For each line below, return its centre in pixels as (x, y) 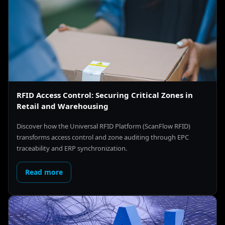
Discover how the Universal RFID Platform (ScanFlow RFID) (103, 126)
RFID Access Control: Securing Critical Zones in (105, 95)
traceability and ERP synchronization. (72, 148)
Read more (44, 172)
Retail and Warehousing (63, 106)
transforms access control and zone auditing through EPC (103, 137)
